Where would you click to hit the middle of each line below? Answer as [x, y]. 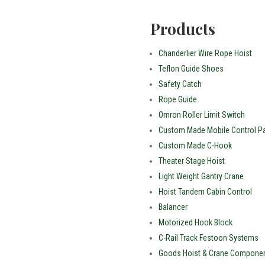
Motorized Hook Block [195, 222]
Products [182, 28]
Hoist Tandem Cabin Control [205, 191]
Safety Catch [180, 84]
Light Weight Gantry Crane [201, 176]
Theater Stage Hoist [191, 161]
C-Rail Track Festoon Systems [208, 237]
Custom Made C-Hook [195, 145]
